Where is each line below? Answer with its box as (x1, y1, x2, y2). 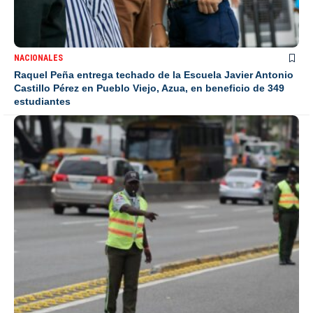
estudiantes (14, 95, 71, 107)
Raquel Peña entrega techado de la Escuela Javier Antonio (14, 68, 293, 80)
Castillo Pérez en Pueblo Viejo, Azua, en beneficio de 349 (14, 82, 284, 94)
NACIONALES (14, 52, 63, 63)
